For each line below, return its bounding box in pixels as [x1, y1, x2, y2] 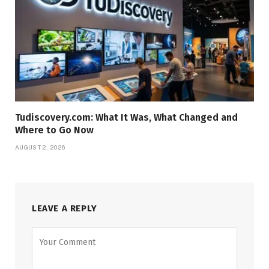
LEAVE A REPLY [32, 203, 97, 214]
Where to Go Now [15, 124, 94, 136]
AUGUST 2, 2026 [15, 144, 65, 151]
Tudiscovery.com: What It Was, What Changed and [15, 112, 238, 124]
